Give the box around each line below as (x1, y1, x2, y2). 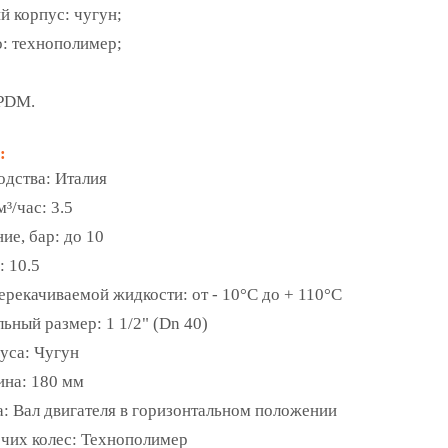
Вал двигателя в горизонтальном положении (13, 401, 337, 420)
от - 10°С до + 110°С (192, 285, 342, 304)
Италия (55, 169, 107, 188)
